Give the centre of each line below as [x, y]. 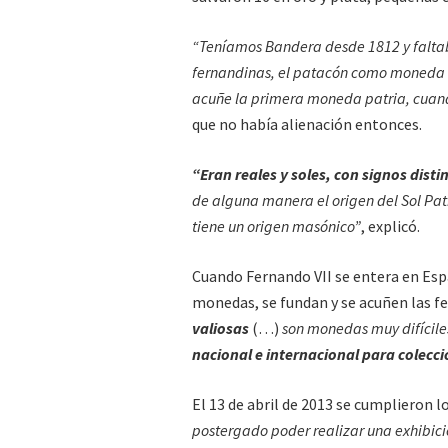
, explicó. [390, 225]
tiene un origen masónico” [276, 225]
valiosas [220, 327]
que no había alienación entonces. [307, 123]
